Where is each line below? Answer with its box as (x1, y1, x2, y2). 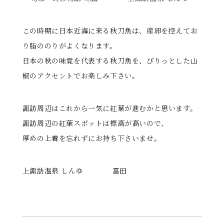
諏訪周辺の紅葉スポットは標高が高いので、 (22, 117, 168, 128)
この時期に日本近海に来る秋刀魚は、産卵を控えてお (22, 25, 198, 35)
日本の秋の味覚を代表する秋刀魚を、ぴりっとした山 (22, 55, 198, 65)
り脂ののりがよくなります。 (22, 40, 117, 50)
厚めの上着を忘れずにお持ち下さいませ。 (22, 132, 161, 143)
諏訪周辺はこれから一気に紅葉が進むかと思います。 (22, 102, 197, 113)
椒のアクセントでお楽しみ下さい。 (22, 70, 139, 80)
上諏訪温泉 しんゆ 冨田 (22, 165, 127, 175)
